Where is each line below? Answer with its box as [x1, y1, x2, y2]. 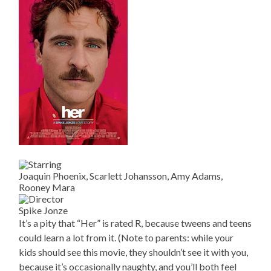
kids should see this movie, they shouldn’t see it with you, [19, 246, 249, 258]
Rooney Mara [19, 181, 76, 194]
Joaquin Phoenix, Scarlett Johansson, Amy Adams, [19, 170, 223, 182]
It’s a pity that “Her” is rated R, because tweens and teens [19, 217, 252, 229]
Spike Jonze [19, 204, 68, 217]
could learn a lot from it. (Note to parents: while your [19, 232, 234, 244]
